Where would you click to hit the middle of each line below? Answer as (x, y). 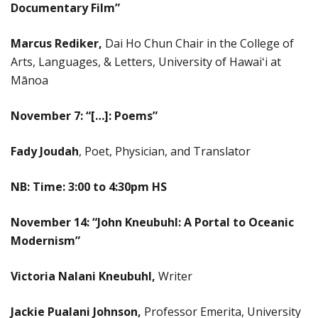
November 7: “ (51, 115)
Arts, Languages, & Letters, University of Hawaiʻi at (146, 61)
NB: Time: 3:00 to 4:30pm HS (89, 186)
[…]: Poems (122, 115)
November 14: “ (54, 222)
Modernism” (45, 240)
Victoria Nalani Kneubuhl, (84, 276)
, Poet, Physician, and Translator (165, 151)
